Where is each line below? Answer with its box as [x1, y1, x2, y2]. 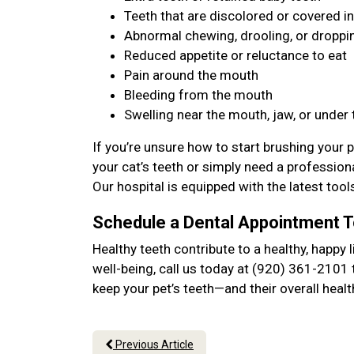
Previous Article [113, 338, 194, 351]
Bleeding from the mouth [124, 87, 273, 103]
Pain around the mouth [124, 67, 258, 83]
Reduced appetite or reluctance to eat [124, 47, 347, 63]
